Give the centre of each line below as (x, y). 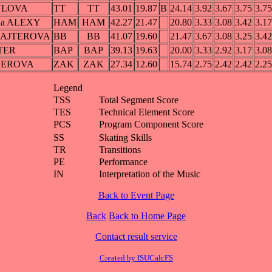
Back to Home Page (147, 216)
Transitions (120, 150)
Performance (123, 162)
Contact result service (136, 237)
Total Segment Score (138, 100)
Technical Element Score (146, 112)
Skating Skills (125, 138)
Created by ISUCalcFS (136, 258)
